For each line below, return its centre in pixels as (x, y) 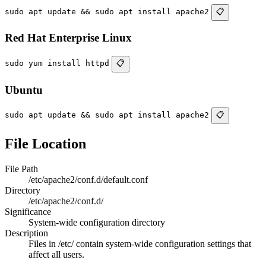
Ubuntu (24, 90)
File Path (21, 169)
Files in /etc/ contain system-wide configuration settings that (140, 244)
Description (26, 233)
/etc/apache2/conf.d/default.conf (88, 180)
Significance (28, 212)
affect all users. (56, 255)
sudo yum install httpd (57, 63)
